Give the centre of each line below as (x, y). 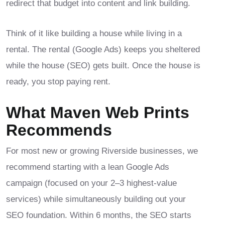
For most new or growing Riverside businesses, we (102, 151)
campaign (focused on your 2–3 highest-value (91, 183)
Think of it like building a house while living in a (94, 34)
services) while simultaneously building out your (96, 199)
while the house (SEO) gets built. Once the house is (103, 66)
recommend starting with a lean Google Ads (88, 167)
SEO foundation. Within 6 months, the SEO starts (99, 215)
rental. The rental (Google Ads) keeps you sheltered (103, 50)
